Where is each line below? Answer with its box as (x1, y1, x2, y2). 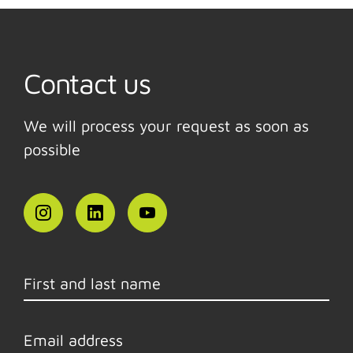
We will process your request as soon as (24, 116, 309, 135)
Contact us (24, 65, 150, 100)
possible (24, 139, 80, 158)
